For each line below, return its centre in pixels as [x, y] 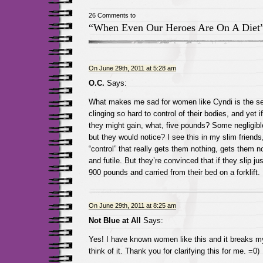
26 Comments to [112, 15]
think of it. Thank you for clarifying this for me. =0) [174, 251]
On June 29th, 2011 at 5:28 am [132, 68]
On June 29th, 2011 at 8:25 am [132, 205]
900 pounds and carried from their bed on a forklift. [174, 172]
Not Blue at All [114, 220]
